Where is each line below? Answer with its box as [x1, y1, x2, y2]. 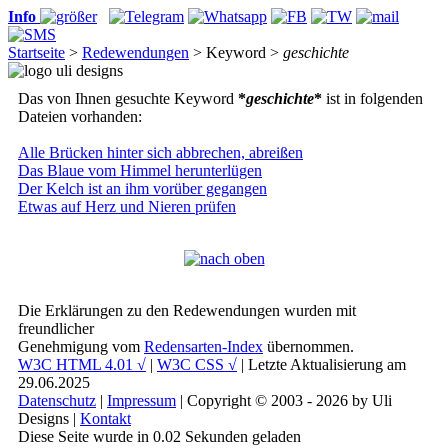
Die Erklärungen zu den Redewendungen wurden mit [18, 302, 356, 319]
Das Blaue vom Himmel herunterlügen [18, 162, 262, 179]
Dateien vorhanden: [18, 108, 142, 125]
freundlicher [18, 320, 94, 337]
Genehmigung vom [18, 338, 144, 355]
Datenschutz [18, 392, 96, 409]
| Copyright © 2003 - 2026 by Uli [176, 392, 392, 409]
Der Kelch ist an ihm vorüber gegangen [18, 180, 267, 197]
